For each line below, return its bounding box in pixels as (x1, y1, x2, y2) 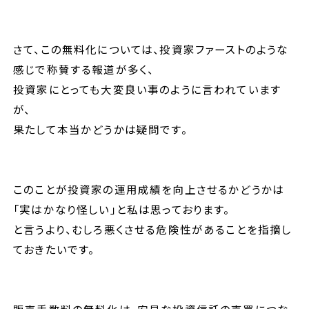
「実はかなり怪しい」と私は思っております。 (13, 201, 230, 217)
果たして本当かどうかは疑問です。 (13, 121, 188, 137)
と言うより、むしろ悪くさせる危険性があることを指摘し (13, 221, 292, 237)
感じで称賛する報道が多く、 (13, 61, 154, 77)
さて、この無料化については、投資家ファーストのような (13, 41, 289, 57)
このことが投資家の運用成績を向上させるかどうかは (13, 181, 285, 197)
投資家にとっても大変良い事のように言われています (13, 81, 282, 97)
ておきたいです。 (13, 241, 95, 257)
